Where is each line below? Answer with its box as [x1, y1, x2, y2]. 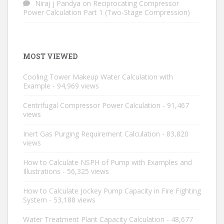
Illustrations [23, 166, 60, 176]
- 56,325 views [60, 166, 109, 176]
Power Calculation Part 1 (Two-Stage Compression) [23, 7, 190, 17]
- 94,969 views [50, 80, 99, 90]
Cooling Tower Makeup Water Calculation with [23, 71, 173, 81]
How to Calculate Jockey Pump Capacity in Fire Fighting [23, 185, 201, 195]
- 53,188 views [47, 194, 95, 204]
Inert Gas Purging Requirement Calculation [23, 128, 160, 138]
